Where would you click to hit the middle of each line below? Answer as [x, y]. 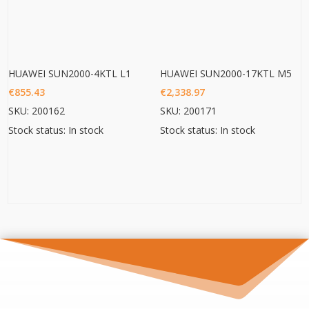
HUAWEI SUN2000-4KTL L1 [70, 73]
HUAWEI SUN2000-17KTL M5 [226, 73]
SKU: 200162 [37, 110]
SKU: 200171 [189, 110]
